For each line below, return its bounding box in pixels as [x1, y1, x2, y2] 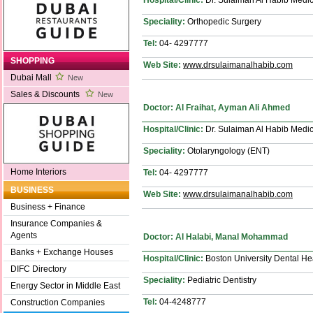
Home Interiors [10, 167, 66, 177]
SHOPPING [10, 56, 54, 66]
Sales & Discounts [10, 89, 82, 100]
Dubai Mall [10, 73, 52, 83]
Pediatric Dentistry [185, 275, 256, 285]
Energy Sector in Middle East [10, 281, 120, 291]
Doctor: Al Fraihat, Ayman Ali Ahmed [143, 102, 290, 112]
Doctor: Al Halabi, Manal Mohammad [143, 231, 288, 242]
